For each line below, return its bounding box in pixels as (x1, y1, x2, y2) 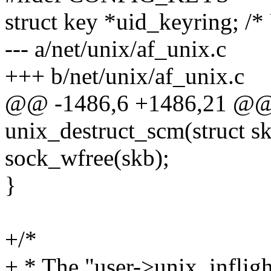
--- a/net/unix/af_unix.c (5, 36, 226, 62)
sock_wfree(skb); (5, 145, 169, 171)
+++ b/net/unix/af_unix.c (5, 63, 244, 90)
